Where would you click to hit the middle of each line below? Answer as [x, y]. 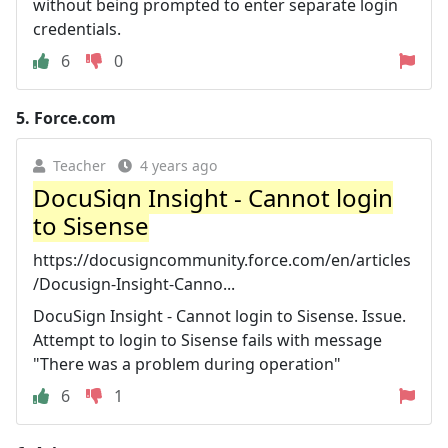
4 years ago [178, 165]
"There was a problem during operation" [187, 363]
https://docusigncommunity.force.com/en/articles [222, 259]
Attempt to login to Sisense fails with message [207, 339]
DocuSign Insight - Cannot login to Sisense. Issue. [219, 315]
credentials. [77, 28]
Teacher [79, 165]
